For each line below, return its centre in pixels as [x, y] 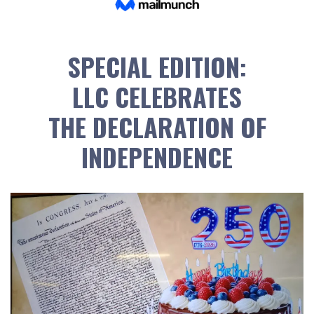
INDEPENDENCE [157, 156]
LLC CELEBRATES [157, 96]
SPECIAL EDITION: [157, 66]
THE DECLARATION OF [157, 126]
